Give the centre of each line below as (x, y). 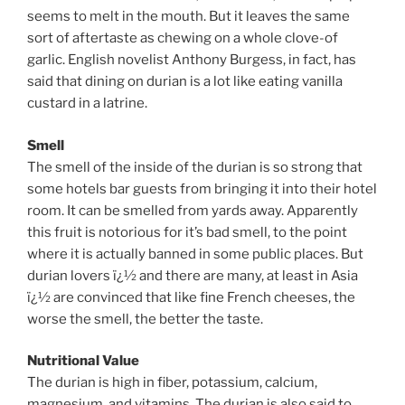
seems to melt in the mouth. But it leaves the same (188, 17)
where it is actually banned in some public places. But (195, 254)
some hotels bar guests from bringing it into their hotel (202, 188)
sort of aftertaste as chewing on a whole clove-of (183, 38)
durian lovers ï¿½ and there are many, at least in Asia (193, 275)
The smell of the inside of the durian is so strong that (195, 167)
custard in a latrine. (87, 104)
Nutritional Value (83, 361)
